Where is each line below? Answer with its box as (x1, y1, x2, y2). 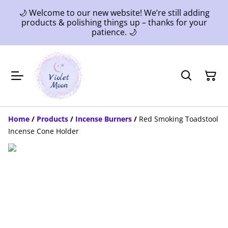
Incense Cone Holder (8, 126, 79, 136)
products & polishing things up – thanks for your (21, 17, 207, 28)
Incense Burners (75, 114, 132, 124)
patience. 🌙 (91, 26, 137, 38)
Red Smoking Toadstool (139, 114, 218, 124)
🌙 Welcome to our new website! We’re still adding (18, 7, 210, 18)
